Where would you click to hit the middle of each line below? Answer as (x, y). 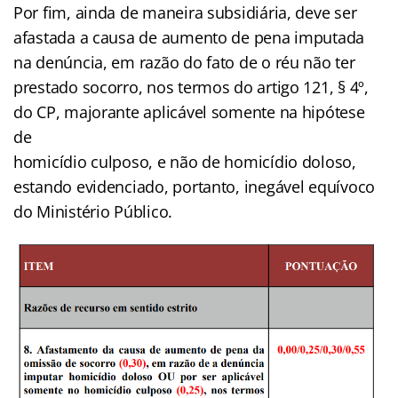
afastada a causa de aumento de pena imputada (189, 38)
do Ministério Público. (93, 212)
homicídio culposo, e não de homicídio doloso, (185, 162)
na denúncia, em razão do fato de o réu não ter (184, 63)
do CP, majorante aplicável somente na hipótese (189, 112)
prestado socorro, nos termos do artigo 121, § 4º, (191, 88)
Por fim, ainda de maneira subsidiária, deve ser (185, 13)
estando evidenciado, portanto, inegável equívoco (195, 187)
